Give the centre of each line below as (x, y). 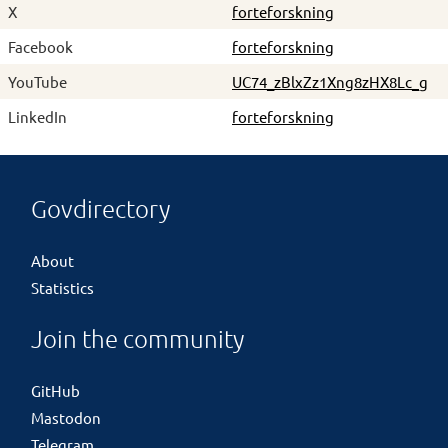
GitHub (55, 390)
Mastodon (65, 417)
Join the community (137, 338)
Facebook (40, 47)
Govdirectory (100, 208)
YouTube (37, 82)
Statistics (62, 287)
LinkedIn (37, 117)
